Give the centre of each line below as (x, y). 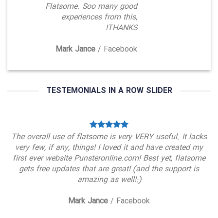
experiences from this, (99, 17)
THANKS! (122, 28)
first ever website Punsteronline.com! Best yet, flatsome (109, 158)
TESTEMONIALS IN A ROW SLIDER (109, 91)
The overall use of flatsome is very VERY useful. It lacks (109, 137)
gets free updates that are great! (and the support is (109, 169)
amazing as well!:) (109, 180)
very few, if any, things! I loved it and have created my (109, 148)
